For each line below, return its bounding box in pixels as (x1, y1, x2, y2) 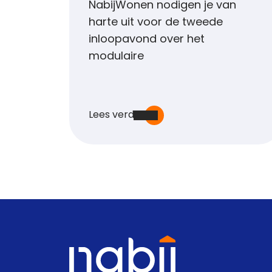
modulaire (89, 51, 144, 63)
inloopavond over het (89, 34, 205, 46)
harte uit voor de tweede (89, 17, 223, 29)
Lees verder (89, 110, 144, 120)
